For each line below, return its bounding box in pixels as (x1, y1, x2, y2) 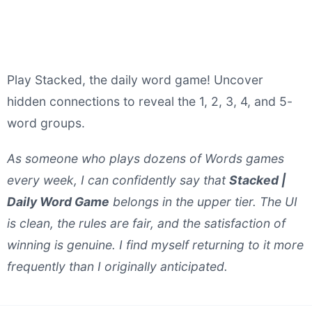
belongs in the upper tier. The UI (109, 194, 297, 209)
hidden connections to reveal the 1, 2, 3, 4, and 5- (7, 94, 292, 109)
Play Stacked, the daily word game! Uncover (7, 72, 263, 87)
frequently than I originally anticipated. (7, 259, 228, 274)
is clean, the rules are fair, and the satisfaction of (7, 216, 286, 231)
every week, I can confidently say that (7, 173, 229, 187)
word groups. (7, 116, 85, 130)
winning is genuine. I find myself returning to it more (7, 237, 304, 252)
